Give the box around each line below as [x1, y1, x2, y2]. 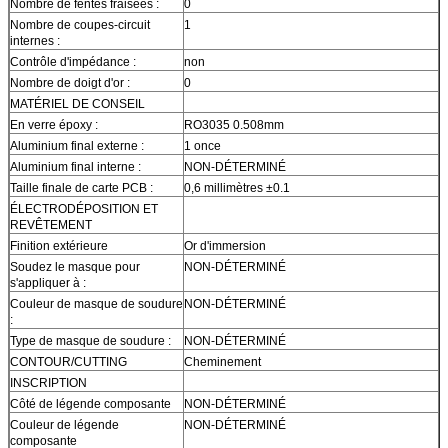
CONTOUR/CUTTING [10, 355, 127, 370]
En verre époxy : [10, 118, 98, 133]
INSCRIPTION [10, 376, 87, 391]
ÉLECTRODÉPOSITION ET [10, 202, 158, 217]
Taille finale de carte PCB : [10, 181, 153, 196]
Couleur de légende [10, 418, 119, 433]
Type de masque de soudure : [10, 334, 171, 349]
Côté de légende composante [10, 397, 171, 412]
